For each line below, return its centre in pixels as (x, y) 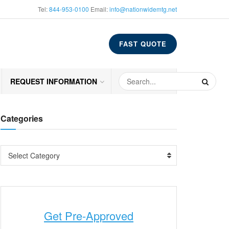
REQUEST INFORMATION (54, 81)
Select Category (34, 155)
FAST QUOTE (143, 43)
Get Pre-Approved (89, 215)
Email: (99, 9)
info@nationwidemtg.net (143, 9)
